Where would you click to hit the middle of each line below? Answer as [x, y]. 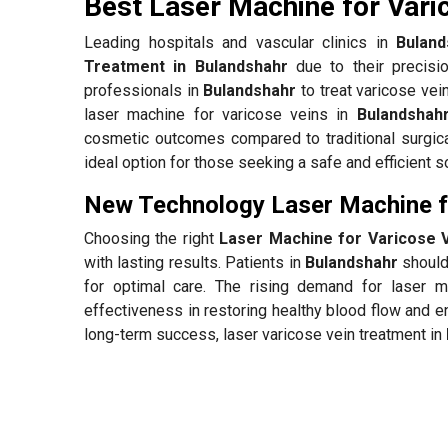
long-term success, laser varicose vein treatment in [265, 334]
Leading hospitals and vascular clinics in [240, 42]
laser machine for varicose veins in [220, 114]
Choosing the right [152, 238]
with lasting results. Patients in [195, 262]
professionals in [144, 90]
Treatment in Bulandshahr [186, 66]
